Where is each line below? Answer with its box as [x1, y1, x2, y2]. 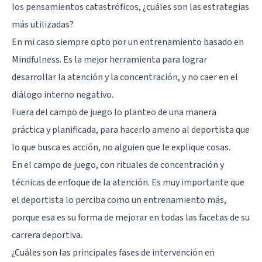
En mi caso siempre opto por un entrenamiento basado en [12, 35, 244, 49]
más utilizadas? [12, 18, 74, 31]
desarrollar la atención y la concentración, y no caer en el [12, 70, 238, 84]
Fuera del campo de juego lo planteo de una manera [12, 105, 216, 119]
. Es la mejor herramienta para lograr [60, 53, 207, 66]
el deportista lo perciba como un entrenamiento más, [12, 193, 226, 206]
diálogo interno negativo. [12, 88, 113, 101]
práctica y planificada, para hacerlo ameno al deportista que [12, 123, 250, 136]
